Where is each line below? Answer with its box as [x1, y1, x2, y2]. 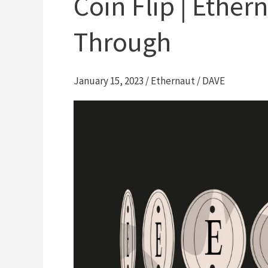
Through [74, 24, 171, 59]
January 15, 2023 [74, 74, 145, 88]
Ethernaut [151, 74, 195, 88]
